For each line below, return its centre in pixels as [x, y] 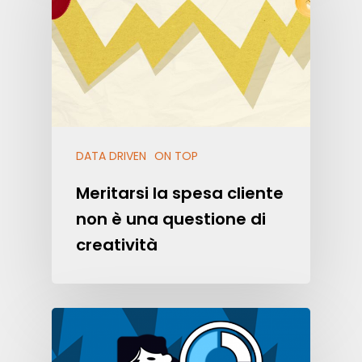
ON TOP [176, 156]
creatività [117, 244]
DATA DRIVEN [111, 156]
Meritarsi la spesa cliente [180, 193]
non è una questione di [171, 219]
